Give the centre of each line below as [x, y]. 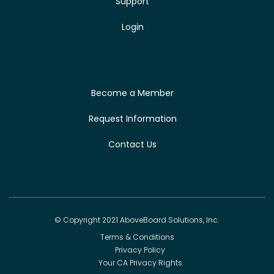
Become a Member [132, 93]
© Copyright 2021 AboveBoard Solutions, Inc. [137, 220]
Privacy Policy [140, 250]
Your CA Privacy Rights [140, 263]
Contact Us [132, 145]
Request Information [132, 119]
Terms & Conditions [137, 237]
